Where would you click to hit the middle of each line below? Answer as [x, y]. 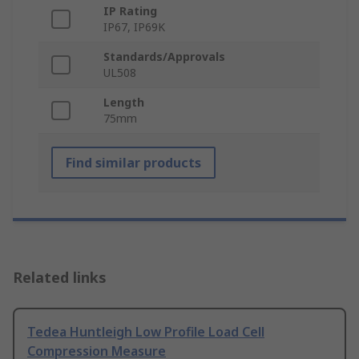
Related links [60, 278]
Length [124, 103]
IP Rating [130, 11]
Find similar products [133, 163]
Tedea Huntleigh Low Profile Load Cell [146, 332]
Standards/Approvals [164, 57]
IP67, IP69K [134, 27]
